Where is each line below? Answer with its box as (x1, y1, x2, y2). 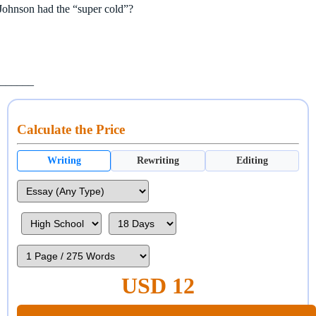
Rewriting (136, 154, 179, 166)
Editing (236, 154, 268, 166)
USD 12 (121, 272, 195, 298)
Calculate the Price (17, 121, 125, 137)
